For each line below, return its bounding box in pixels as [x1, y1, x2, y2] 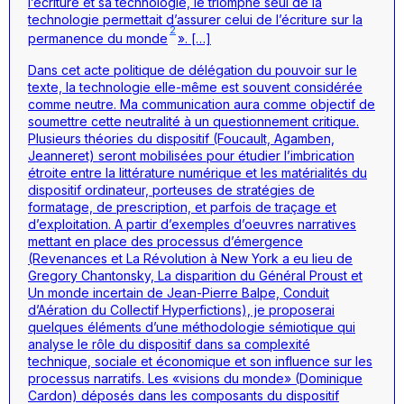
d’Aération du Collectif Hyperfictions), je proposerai [28, 301, 335, 317]
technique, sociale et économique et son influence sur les [28, 353, 372, 369]
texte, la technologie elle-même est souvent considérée [28, 78, 363, 95]
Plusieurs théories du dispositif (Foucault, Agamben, [28, 130, 335, 146]
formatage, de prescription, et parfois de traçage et [28, 198, 336, 215]
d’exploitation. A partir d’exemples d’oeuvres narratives [28, 216, 356, 232]
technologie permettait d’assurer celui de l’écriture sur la [28, 12, 363, 28]
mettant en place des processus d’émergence [28, 233, 303, 249]
